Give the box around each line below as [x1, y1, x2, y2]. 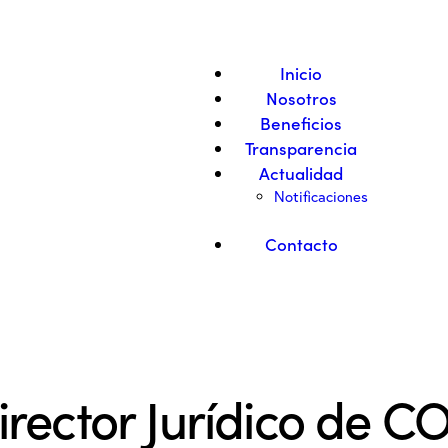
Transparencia [245, 136, 358, 160]
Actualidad [259, 161, 344, 185]
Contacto [264, 231, 338, 256]
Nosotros [265, 86, 337, 110]
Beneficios [260, 111, 343, 135]
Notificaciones [274, 187, 369, 206]
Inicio [280, 61, 323, 85]
